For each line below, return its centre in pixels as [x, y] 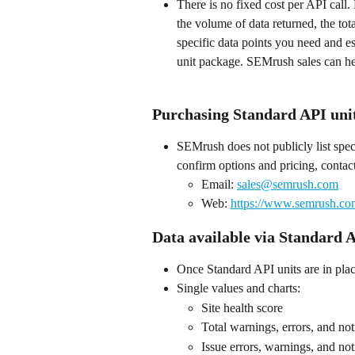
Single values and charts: [239, 288]
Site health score [242, 307]
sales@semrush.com [288, 184]
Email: [219, 184]
